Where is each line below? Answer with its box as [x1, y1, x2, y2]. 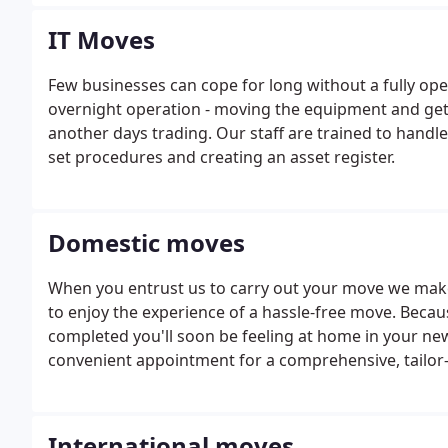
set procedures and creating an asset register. [48, 146, 395, 168]
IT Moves [48, 23, 155, 56]
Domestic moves [48, 226, 245, 259]
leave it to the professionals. [48, 397, 261, 419]
